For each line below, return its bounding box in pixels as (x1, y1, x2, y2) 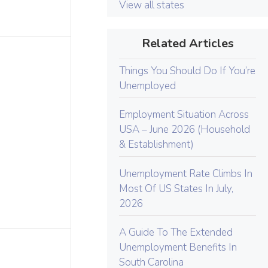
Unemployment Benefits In (119, 240, 237, 254)
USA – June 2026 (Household (119, 123, 251, 136)
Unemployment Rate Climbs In (119, 166, 253, 181)
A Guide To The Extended (119, 226, 233, 239)
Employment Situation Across (119, 108, 249, 121)
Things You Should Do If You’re (119, 63, 256, 78)
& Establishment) (119, 138, 194, 151)
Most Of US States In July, (119, 181, 234, 196)
